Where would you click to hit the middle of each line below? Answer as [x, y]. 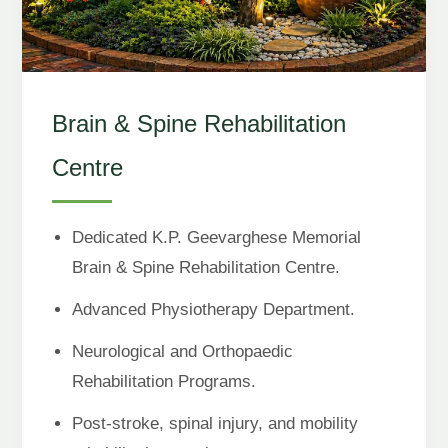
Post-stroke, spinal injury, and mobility [214, 423]
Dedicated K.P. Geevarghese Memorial [216, 237]
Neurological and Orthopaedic [182, 351]
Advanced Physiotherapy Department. [213, 309]
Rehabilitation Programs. [163, 381]
